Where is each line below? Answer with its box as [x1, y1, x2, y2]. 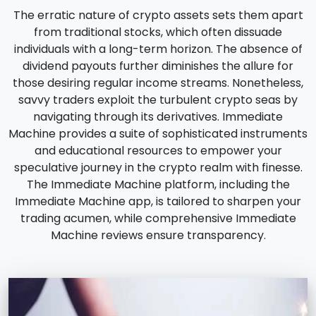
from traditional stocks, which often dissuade [34, 24, 282, 40]
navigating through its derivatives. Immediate [33, 109, 283, 125]
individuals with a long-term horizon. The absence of [13, 41, 303, 57]
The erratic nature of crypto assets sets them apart [13, 7, 303, 23]
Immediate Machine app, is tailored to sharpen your [15, 193, 301, 209]
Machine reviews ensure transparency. [50, 227, 266, 243]
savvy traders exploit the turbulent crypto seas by [18, 92, 298, 108]
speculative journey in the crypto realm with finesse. [13, 159, 303, 176]
